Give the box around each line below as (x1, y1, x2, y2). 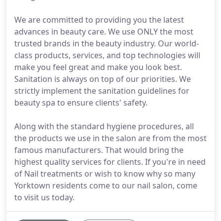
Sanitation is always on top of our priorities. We (14, 74, 191, 84)
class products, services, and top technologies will (14, 50, 200, 61)
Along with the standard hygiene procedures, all (14, 121, 194, 132)
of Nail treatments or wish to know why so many (14, 168, 195, 179)
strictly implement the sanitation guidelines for (14, 85, 189, 96)
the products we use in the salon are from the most (14, 133, 207, 144)
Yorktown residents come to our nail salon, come (14, 180, 197, 191)
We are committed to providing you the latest (14, 14, 184, 25)
